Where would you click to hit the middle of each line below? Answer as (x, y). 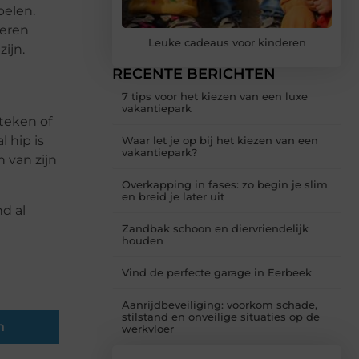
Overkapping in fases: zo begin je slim (225, 185)
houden (143, 241)
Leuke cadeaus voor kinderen (227, 43)
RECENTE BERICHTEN (194, 74)
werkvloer (148, 329)
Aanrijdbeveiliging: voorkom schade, (220, 305)
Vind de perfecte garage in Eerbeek (217, 273)
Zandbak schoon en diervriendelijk (215, 229)
